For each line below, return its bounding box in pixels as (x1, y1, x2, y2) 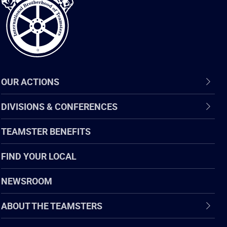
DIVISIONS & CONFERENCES (1, 100, 118, 112)
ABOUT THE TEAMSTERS (1, 199, 102, 212)
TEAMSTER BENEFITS (1, 125, 91, 137)
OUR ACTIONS (1, 75, 59, 88)
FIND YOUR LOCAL (1, 149, 77, 162)
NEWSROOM (1, 174, 52, 187)
